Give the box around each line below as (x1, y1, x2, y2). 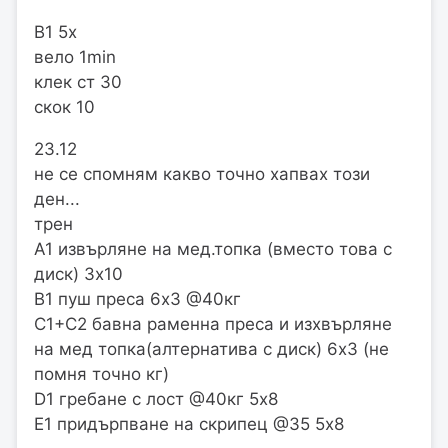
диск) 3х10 (34, 263, 123, 284)
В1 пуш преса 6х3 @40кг (34, 288, 241, 309)
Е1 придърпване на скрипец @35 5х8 (34, 413, 344, 434)
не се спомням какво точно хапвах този (34, 163, 370, 184)
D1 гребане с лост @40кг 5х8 (34, 388, 278, 409)
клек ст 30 (34, 71, 122, 92)
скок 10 (34, 96, 95, 117)
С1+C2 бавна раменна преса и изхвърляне (34, 313, 392, 334)
